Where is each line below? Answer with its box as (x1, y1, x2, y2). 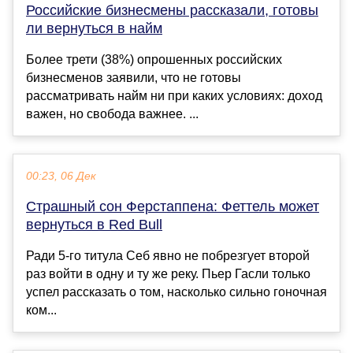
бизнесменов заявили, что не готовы (26, 71, 241, 85)
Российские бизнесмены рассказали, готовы (26, 2, 318, 19)
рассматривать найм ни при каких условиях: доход (26, 89, 322, 103)
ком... (26, 303, 57, 318)
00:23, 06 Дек (26, 170, 96, 183)
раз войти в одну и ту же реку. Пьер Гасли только (26, 267, 310, 281)
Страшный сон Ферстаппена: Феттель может (26, 199, 319, 215)
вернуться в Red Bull (26, 217, 162, 233)
